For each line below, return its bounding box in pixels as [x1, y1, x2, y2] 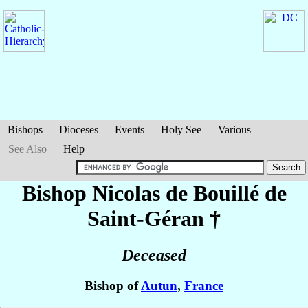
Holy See [161, 124, 201, 135]
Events [115, 124, 144, 135]
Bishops [8, 124, 43, 135]
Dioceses [59, 124, 98, 135]
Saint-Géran [87, 206, 204, 231]
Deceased [122, 246, 186, 265]
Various [218, 124, 251, 135]
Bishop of [85, 278, 141, 294]
